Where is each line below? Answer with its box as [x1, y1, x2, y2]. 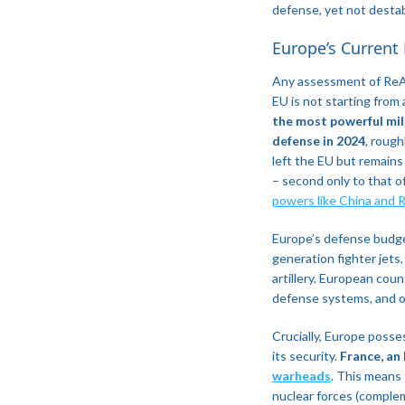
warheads [271, 367, 331, 383]
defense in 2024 [271, 132, 365, 148]
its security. [271, 347, 340, 363]
